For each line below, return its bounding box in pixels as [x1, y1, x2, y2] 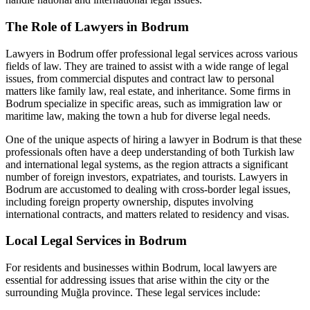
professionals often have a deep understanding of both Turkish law [6, 145, 295, 158]
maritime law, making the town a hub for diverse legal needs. [6, 109, 271, 122]
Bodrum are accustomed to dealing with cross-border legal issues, [6, 183, 291, 195]
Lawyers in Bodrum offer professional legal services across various [6, 47, 298, 60]
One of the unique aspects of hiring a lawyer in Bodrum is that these [6, 133, 302, 145]
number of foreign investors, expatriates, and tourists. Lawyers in [6, 170, 288, 183]
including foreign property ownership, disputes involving [6, 195, 253, 208]
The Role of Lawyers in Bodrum [6, 19, 189, 34]
